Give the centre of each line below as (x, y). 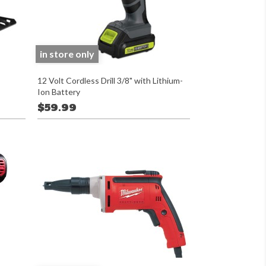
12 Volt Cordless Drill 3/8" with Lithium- (110, 80)
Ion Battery (58, 92)
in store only (67, 54)
